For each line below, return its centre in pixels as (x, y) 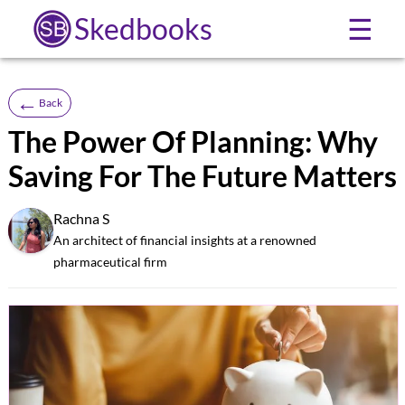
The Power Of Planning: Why (193, 141)
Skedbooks (143, 28)
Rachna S (81, 218)
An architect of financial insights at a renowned (184, 240)
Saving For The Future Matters (202, 175)
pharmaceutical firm (110, 261)
